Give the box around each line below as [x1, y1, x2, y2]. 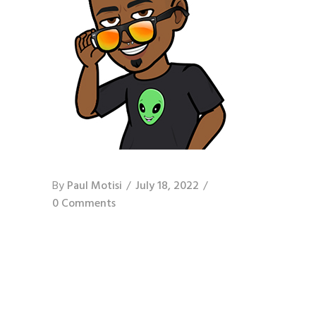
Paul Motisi [67, 177, 122, 195]
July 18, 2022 [135, 177, 199, 195]
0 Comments [52, 195, 116, 213]
